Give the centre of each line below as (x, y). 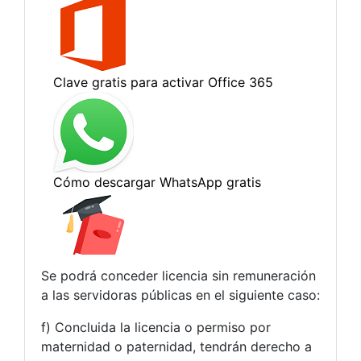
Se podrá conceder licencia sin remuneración (178, 275)
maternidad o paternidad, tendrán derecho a (176, 346)
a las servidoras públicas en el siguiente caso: (180, 295)
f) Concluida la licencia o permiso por (156, 327)
